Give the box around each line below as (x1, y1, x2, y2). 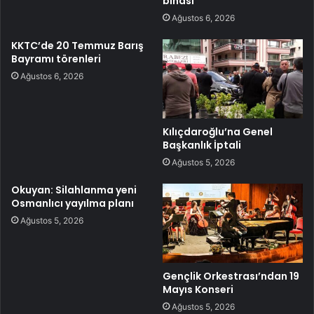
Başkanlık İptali (163, 137, 241, 152)
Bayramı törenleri (11, 51, 101, 66)
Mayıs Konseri (163, 282, 233, 296)
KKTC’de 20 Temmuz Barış (11, 38, 144, 53)
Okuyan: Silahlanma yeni (11, 182, 137, 197)
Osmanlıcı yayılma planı (11, 196, 134, 210)
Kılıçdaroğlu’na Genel (163, 124, 273, 139)
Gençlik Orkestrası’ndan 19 (163, 268, 299, 283)
